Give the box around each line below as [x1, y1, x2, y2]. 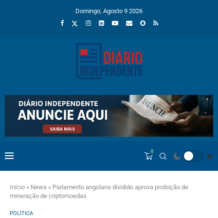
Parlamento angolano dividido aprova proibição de [53, 183, 188, 191]
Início [10, 183, 25, 191]
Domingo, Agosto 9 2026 [75, 7, 143, 15]
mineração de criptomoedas [10, 192, 87, 200]
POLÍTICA [10, 210, 33, 217]
